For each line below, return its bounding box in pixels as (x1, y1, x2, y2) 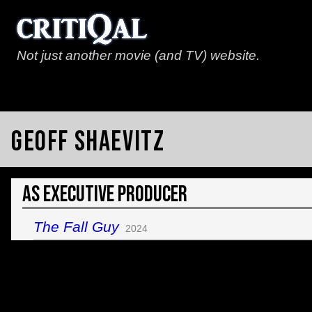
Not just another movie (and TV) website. (17, 48, 260, 63)
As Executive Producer (22, 181, 187, 209)
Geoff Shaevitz (11, 125, 165, 159)
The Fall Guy (33, 218, 119, 235)
